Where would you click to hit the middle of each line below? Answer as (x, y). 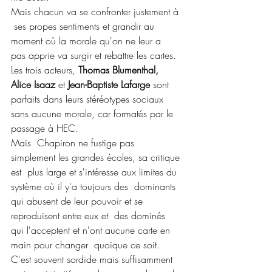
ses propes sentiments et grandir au (84, 26)
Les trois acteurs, (45, 70)
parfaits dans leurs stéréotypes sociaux (89, 99)
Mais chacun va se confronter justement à (96, 11)
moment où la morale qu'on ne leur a (89, 40)
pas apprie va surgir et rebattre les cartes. (95, 55)
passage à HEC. (45, 128)
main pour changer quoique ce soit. (87, 244)
